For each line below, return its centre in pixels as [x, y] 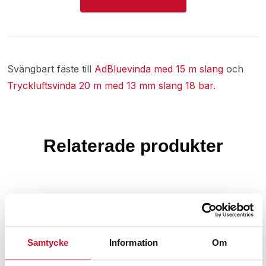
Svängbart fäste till [51, 69]
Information [134, 243]
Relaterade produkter [133, 146]
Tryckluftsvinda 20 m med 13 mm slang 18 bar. [111, 85]
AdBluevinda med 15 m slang [159, 69]
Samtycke [47, 243]
